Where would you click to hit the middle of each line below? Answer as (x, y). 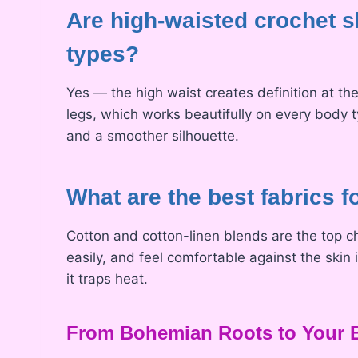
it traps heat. (107, 278)
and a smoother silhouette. (153, 135)
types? (103, 54)
